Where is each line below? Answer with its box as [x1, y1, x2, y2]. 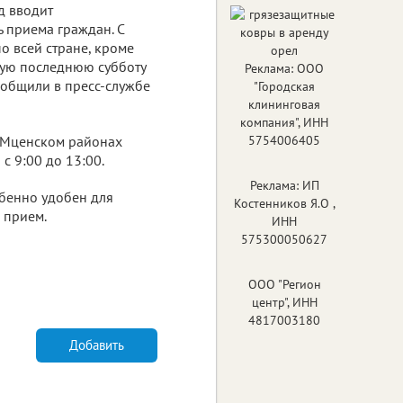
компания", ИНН [240, 113, 328, 130]
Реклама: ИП [249, 176, 319, 193]
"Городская [254, 77, 315, 94]
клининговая [248, 95, 320, 112]
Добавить [69, 336, 124, 354]
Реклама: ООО [245, 59, 324, 76]
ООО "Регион [247, 275, 321, 292]
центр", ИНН [251, 293, 318, 310]
